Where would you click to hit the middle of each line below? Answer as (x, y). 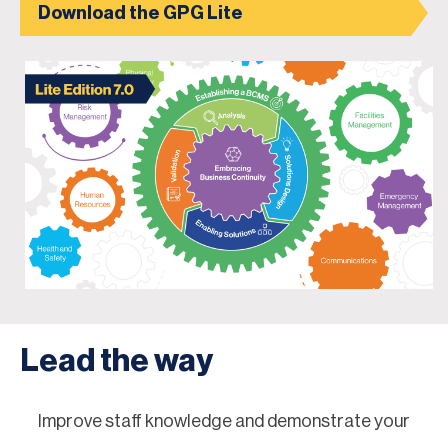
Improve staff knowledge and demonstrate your (224, 421)
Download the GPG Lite (140, 12)
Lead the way (116, 361)
